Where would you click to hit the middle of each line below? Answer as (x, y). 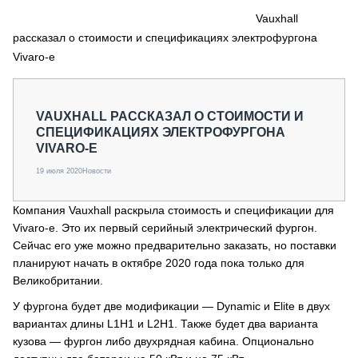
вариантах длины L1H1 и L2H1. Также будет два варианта (165, 324)
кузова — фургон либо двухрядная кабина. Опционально (163, 341)
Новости (97, 171)
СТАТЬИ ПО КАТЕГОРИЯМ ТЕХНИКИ (133, 83)
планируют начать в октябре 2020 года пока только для (159, 263)
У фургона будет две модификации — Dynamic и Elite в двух (171, 306)
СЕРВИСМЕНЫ (106, 9)
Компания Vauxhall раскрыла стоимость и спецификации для (173, 210)
